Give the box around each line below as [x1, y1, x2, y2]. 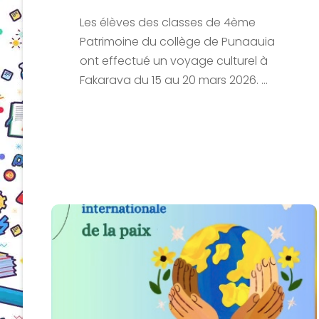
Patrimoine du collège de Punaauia [80, 33, 275, 50]
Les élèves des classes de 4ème [80, 14, 256, 31]
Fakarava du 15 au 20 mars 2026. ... [80, 71, 268, 88]
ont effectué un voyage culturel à [80, 52, 268, 69]
